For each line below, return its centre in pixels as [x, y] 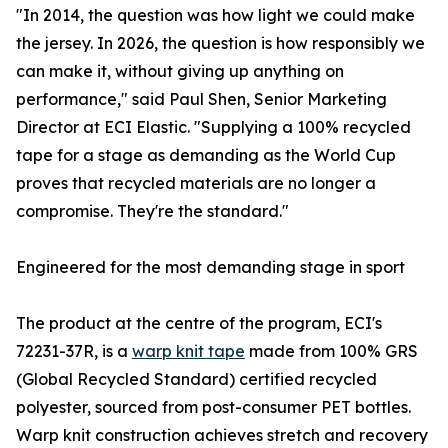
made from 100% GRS [331, 351]
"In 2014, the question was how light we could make [215, 15]
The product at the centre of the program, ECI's [199, 323]
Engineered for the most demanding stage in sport [210, 267]
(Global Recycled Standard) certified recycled [196, 379]
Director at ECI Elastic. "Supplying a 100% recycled [213, 127]
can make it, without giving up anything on [180, 71]
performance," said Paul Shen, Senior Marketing [201, 99]
